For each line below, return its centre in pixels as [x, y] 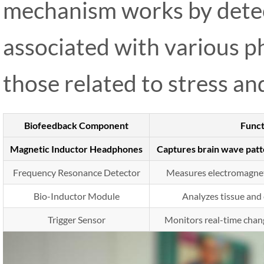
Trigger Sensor [76, 220]
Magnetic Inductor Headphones [76, 149]
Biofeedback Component [76, 126]
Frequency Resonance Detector [76, 173]
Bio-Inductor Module [76, 196]
